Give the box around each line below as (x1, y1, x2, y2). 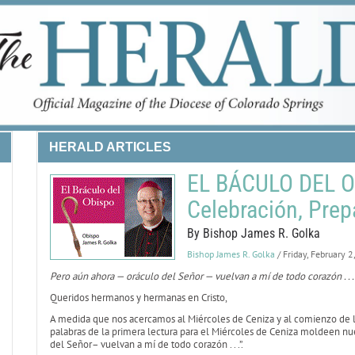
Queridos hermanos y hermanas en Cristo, (49, 291, 227, 304)
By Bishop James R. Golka (186, 226, 320, 241)
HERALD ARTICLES (48, 140, 171, 154)
